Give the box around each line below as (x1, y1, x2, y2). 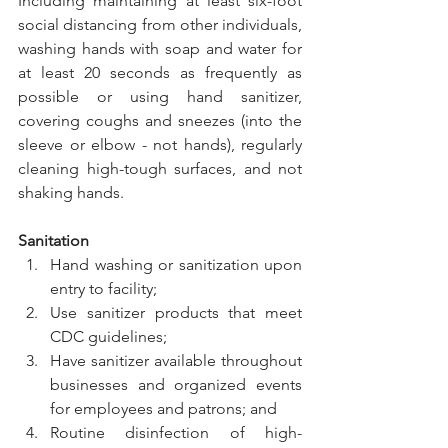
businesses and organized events (50, 375, 302, 394)
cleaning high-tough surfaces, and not (18, 159, 302, 178)
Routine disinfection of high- (50, 423, 302, 442)
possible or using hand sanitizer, (18, 87, 302, 106)
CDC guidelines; (50, 327, 167, 346)
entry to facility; (50, 279, 157, 298)
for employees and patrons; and (50, 399, 277, 418)
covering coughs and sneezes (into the (18, 111, 302, 130)
